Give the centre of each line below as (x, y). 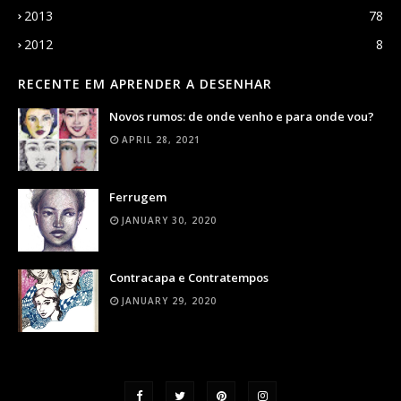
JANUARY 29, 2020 (169, 300)
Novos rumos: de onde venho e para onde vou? (242, 116)
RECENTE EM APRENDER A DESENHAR (145, 83)
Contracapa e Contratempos (189, 277)
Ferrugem (138, 196)
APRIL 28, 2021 (161, 139)
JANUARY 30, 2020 (169, 220)
